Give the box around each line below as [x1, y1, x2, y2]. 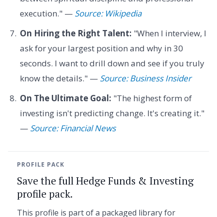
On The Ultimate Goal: [19, 93, 111, 104]
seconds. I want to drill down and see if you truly [19, 58, 204, 69]
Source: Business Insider [99, 73, 191, 84]
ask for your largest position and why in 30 [19, 43, 183, 54]
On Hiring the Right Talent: [19, 28, 132, 39]
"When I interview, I [131, 28, 206, 39]
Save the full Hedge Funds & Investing [17, 173, 194, 187]
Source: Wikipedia [74, 7, 141, 19]
